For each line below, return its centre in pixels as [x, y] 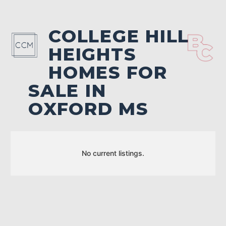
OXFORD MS [88, 109]
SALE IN [67, 91]
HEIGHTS [92, 54]
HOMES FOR [108, 73]
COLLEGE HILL [119, 36]
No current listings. [113, 153]
